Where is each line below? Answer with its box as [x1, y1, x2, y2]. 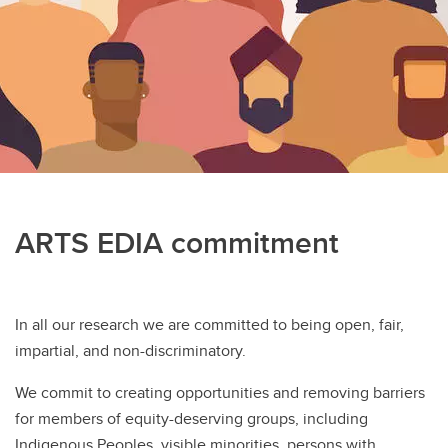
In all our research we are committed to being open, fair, [15, 313, 404, 336]
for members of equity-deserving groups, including [15, 407, 368, 430]
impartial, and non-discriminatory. [15, 339, 250, 362]
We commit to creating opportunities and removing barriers [15, 381, 425, 404]
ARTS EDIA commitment [15, 221, 339, 264]
